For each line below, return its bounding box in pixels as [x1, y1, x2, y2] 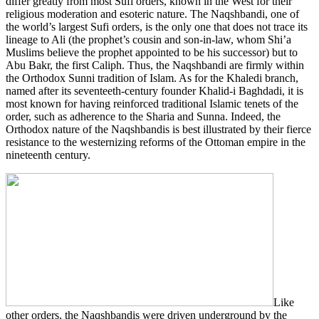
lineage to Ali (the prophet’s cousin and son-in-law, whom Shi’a [6, 33, 291, 46]
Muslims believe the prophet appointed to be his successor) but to [6, 46, 298, 58]
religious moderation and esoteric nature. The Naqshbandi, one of [6, 7, 299, 20]
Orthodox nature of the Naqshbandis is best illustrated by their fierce [6, 122, 311, 135]
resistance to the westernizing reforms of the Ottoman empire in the [6, 135, 305, 148]
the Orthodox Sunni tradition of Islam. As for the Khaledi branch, [6, 71, 298, 84]
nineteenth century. [6, 148, 90, 161]
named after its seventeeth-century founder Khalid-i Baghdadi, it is [6, 84, 303, 97]
